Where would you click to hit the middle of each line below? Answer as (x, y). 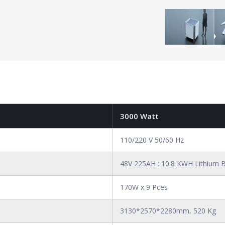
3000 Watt (139, 116)
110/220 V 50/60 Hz (152, 140)
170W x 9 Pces (144, 187)
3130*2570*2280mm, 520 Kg (168, 211)
